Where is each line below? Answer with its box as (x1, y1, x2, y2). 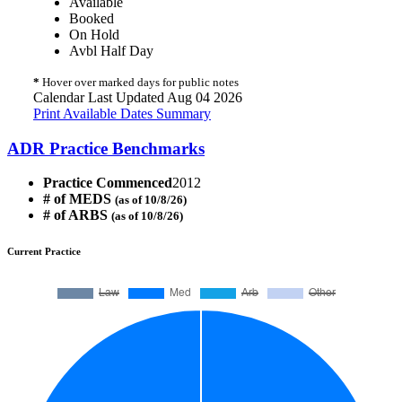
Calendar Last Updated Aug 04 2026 (33, 89, 242, 105)
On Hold (69, 26, 119, 42)
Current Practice (7, 246, 81, 258)
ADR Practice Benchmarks (7, 138, 205, 158)
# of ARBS (43, 207, 111, 223)
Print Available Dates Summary (33, 105, 211, 121)
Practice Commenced (43, 175, 172, 191)
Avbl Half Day (69, 42, 153, 58)
